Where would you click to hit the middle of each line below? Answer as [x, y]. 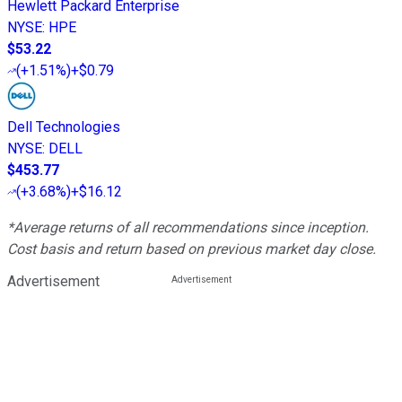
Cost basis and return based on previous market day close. [192, 249]
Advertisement [53, 282]
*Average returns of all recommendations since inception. [188, 228]
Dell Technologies [64, 127]
